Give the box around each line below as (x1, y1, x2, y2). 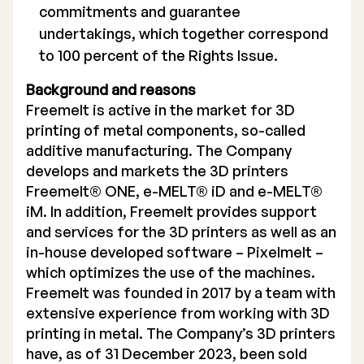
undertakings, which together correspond (39, 24, 328, 42)
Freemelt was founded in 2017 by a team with (26, 284, 336, 301)
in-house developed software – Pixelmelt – (26, 243, 323, 261)
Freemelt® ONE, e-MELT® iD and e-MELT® (26, 182, 323, 200)
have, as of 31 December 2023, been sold (26, 344, 307, 362)
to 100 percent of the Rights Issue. (39, 46, 278, 64)
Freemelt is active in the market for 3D (26, 101, 295, 119)
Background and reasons (26, 80, 196, 98)
